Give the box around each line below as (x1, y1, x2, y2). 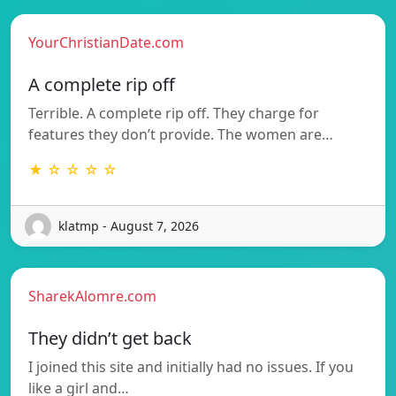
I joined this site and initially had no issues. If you (28, 356, 354, 377)
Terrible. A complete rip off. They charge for (28, 103, 319, 123)
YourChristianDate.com (28, 32, 184, 52)
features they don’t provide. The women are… (28, 124, 333, 144)
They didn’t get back (28, 325, 192, 350)
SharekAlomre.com (28, 286, 156, 306)
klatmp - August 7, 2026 (58, 217, 199, 235)
